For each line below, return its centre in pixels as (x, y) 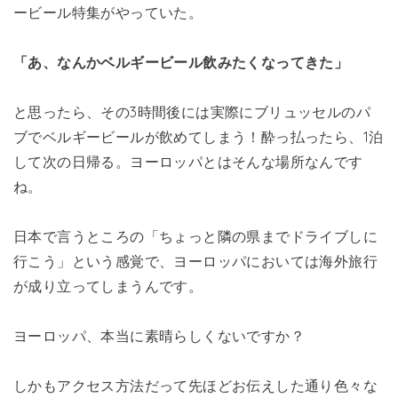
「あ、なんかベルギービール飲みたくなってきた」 (181, 63)
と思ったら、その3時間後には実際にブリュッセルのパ (192, 112)
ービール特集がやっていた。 (108, 13)
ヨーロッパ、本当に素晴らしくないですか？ (159, 336)
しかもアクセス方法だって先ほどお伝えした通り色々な (195, 386)
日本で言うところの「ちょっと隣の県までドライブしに (195, 237)
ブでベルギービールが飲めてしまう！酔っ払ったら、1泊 (199, 137)
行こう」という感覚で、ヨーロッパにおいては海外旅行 (196, 262)
